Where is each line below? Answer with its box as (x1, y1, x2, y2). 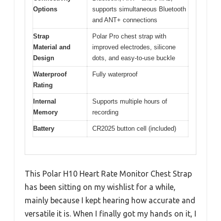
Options (33, 5, 57, 13)
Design (33, 54, 54, 62)
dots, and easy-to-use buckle (92, 54, 175, 62)
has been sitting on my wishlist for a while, (25, 182, 176, 191)
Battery (33, 125, 54, 133)
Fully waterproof (92, 71, 138, 78)
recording (92, 109, 118, 116)
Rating (33, 81, 53, 89)
